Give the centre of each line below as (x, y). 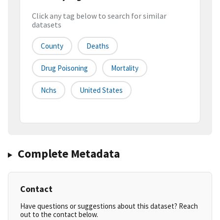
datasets (47, 25)
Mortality (125, 68)
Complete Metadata (69, 154)
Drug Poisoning (64, 68)
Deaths (98, 46)
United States (101, 90)
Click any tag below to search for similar (99, 16)
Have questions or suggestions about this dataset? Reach (109, 206)
